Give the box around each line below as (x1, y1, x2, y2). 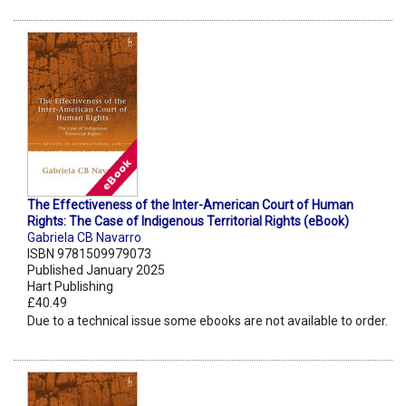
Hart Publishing (27, 279, 113, 295)
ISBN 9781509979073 (27, 246, 151, 262)
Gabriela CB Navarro (27, 230, 141, 246)
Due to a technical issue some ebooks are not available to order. (27, 314, 388, 329)
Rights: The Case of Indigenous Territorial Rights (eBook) (27, 214, 349, 229)
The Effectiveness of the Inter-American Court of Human (27, 198, 353, 213)
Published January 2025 (27, 263, 165, 278)
